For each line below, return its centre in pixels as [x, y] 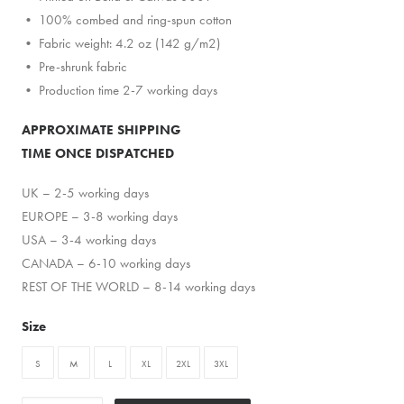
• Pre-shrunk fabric [74, 67]
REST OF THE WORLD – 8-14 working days [138, 287]
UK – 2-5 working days [85, 193]
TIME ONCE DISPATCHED [98, 153]
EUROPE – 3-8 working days [100, 216]
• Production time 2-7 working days [119, 90]
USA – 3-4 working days [89, 240]
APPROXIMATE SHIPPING [101, 130]
